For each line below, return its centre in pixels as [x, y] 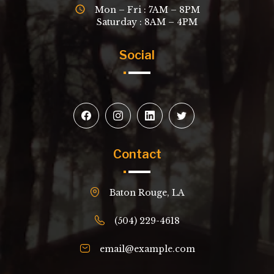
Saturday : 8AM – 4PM [147, 22]
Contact [137, 154]
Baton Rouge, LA [147, 193]
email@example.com [147, 249]
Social [137, 55]
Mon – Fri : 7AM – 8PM [147, 10]
